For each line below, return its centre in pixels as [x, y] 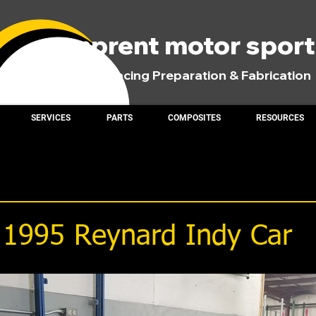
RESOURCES [280, 118]
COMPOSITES [194, 118]
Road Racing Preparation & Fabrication [191, 75]
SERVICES [51, 118]
